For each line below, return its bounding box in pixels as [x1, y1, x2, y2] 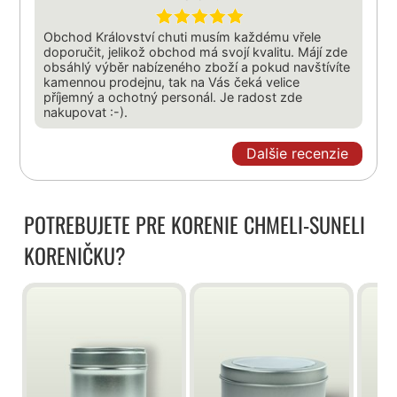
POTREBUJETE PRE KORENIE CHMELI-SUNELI [24, 207, 366, 240]
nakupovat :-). [43, 104, 128, 120]
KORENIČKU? [24, 238, 127, 271]
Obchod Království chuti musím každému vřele [43, 28, 322, 44]
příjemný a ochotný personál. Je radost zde [43, 89, 303, 105]
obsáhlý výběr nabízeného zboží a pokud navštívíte [43, 58, 351, 74]
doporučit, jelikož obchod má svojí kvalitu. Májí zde [43, 43, 348, 59]
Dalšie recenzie [245, 144, 348, 163]
